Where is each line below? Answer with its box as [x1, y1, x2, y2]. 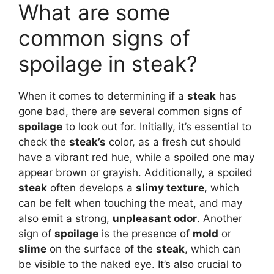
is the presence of [98, 228, 193, 240]
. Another [197, 212, 242, 224]
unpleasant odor [113, 212, 197, 224]
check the [18, 136, 69, 148]
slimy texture [136, 182, 204, 194]
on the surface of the [46, 243, 156, 255]
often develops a [47, 182, 136, 194]
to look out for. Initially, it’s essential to [62, 120, 251, 133]
